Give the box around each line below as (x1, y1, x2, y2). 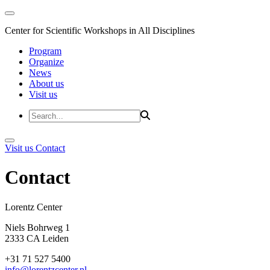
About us (29, 78, 64, 89)
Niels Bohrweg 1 (5, 222, 70, 233)
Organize (29, 57, 64, 67)
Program (29, 46, 61, 56)
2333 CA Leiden (5, 233, 69, 243)
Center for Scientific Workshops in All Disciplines (5, 25, 195, 36)
